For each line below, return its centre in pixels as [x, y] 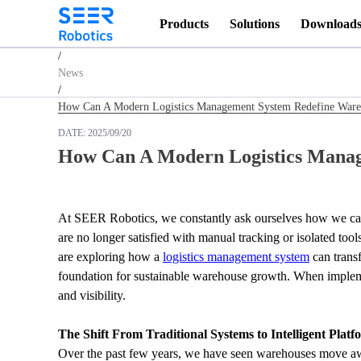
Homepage [82, 39]
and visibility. [92, 295]
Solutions [255, 24]
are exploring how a [110, 257]
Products [185, 24]
